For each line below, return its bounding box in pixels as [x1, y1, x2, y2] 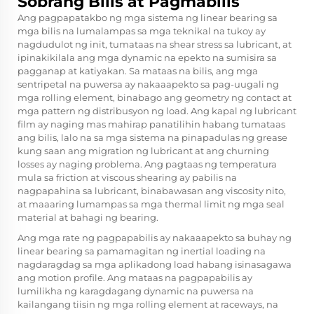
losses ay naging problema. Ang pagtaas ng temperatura [18, 158, 277, 170]
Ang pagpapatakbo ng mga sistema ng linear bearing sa [18, 12, 278, 24]
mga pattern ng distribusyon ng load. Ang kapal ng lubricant [18, 105, 296, 117]
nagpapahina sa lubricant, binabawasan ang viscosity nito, [18, 185, 286, 197]
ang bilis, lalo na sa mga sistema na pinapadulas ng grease [18, 132, 287, 144]
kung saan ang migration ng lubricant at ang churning [18, 145, 269, 157]
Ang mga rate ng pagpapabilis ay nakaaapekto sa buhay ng [18, 232, 292, 244]
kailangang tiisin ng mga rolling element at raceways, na [18, 299, 278, 310]
